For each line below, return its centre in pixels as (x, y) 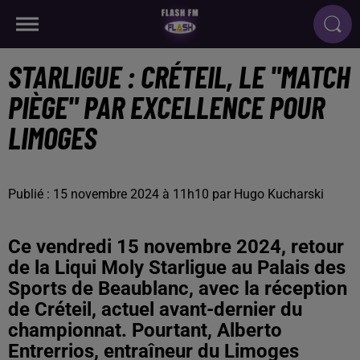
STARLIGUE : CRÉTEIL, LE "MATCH (179, 76)
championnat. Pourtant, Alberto (145, 330)
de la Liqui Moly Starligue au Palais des (177, 268)
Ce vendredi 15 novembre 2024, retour (176, 247)
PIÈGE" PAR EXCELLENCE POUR (166, 107)
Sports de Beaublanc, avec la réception (178, 288)
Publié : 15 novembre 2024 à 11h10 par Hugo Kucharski (166, 194)
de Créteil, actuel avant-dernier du (155, 309)
